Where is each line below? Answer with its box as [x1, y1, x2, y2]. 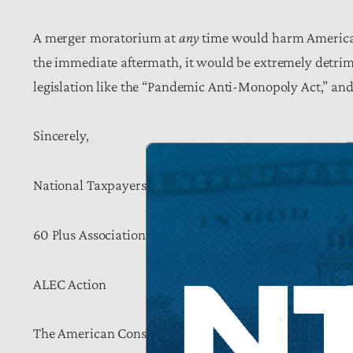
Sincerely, [33, 127, 89, 144]
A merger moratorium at [33, 28, 179, 46]
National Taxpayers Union [33, 176, 185, 194]
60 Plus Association [33, 225, 146, 243]
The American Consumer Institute [33, 325, 230, 342]
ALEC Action [33, 275, 106, 292]
